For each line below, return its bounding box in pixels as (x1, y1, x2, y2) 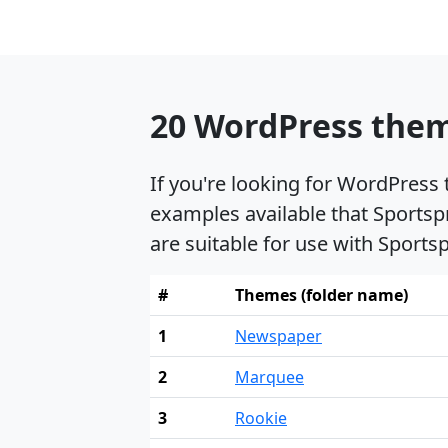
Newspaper (235, 325, 322, 348)
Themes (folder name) (235, 284, 408, 307)
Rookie (235, 407, 287, 430)
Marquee (235, 366, 304, 389)
